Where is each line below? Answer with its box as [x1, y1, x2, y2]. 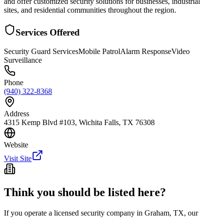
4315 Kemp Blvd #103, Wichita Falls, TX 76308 [4, 118, 155, 127]
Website [4, 140, 28, 149]
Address [4, 109, 29, 118]
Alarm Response [120, 47, 171, 55]
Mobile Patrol [78, 47, 120, 55]
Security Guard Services [4, 47, 78, 55]
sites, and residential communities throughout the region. [4, 6, 176, 15]
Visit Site [4, 154, 32, 163]
